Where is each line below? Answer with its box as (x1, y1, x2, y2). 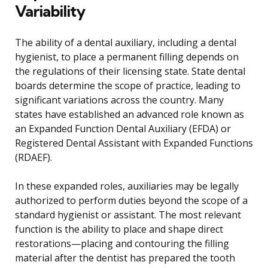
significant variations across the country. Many (15, 93, 224, 107)
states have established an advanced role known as (15, 108, 244, 121)
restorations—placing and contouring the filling (15, 237, 229, 251)
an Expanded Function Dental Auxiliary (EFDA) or (15, 122, 231, 136)
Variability (15, 1, 85, 22)
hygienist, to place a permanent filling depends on (15, 50, 239, 64)
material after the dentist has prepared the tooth (15, 251, 235, 265)
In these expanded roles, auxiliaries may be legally (15, 179, 239, 193)
